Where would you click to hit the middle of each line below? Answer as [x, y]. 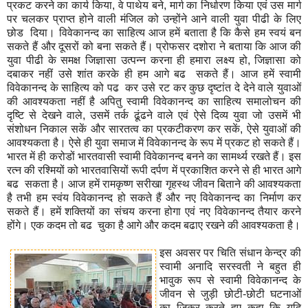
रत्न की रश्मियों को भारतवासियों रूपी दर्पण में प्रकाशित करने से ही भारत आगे [154, 170]
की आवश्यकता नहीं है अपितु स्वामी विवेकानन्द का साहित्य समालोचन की [154, 101]
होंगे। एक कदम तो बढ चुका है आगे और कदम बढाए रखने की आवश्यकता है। [154, 225]
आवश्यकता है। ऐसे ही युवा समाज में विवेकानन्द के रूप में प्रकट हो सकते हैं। [154, 142]
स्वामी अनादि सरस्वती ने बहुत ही [230, 266]
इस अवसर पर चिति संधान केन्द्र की [230, 252]
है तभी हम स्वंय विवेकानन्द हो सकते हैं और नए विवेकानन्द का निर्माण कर [154, 197]
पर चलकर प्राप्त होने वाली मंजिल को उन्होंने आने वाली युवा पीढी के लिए [154, 19]
